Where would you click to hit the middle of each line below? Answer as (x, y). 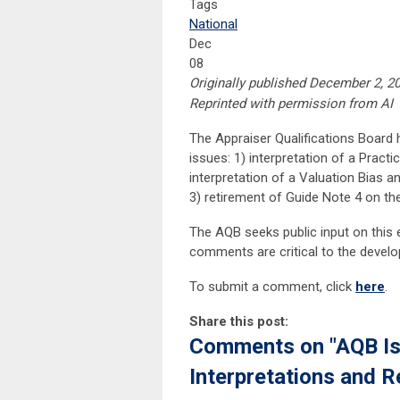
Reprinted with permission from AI (291, 104)
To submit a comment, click (272, 287)
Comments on (259, 347)
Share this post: (239, 322)
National (213, 25)
